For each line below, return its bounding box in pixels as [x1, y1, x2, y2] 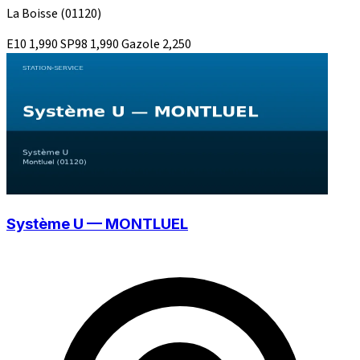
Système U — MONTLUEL [6, 214, 188, 233]
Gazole [121, 35, 162, 54]
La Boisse [6, 5, 60, 23]
